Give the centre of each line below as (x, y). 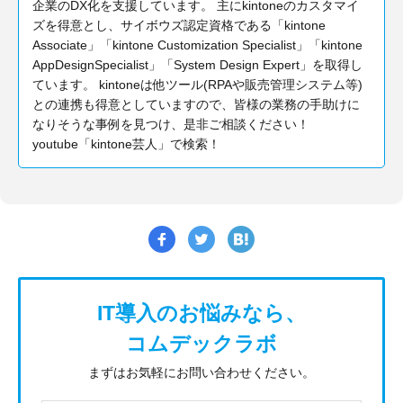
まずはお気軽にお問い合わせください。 (201, 373)
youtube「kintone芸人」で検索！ (126, 144)
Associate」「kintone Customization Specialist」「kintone (197, 45)
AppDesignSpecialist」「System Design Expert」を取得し (197, 65)
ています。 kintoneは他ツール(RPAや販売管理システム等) (197, 85)
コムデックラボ (201, 344)
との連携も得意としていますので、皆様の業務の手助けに (196, 105)
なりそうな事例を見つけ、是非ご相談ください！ (171, 125)
